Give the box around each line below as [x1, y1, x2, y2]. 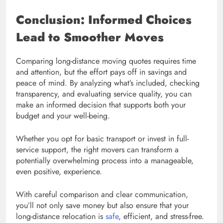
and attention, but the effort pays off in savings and [16, 66, 187, 78]
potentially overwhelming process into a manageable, [16, 155, 194, 167]
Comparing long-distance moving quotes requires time [16, 55, 196, 67]
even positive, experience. [16, 166, 102, 178]
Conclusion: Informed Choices [16, 11, 192, 29]
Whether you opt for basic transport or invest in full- [16, 133, 189, 145]
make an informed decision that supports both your [16, 99, 186, 111]
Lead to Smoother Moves [16, 28, 164, 46]
